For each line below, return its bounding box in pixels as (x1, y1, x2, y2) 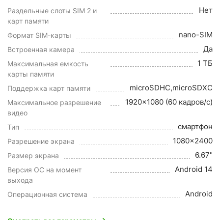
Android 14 (175, 165, 213, 174)
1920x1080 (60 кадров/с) (125, 97, 213, 107)
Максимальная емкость (7, 59, 88, 68)
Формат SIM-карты (7, 31, 71, 39)
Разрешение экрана (7, 137, 75, 145)
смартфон (178, 122, 213, 131)
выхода (7, 176, 33, 184)
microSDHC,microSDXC (130, 83, 213, 92)
